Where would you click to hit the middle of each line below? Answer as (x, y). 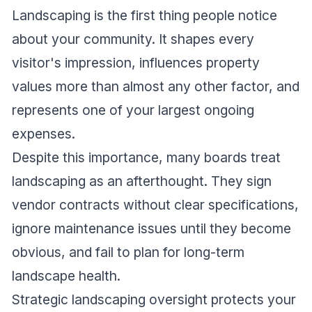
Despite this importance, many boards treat (146, 158)
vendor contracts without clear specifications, (155, 205)
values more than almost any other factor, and (156, 87)
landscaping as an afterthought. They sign (142, 181)
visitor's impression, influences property (136, 63)
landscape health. (66, 276)
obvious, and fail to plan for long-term (128, 252)
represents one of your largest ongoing (133, 110)
